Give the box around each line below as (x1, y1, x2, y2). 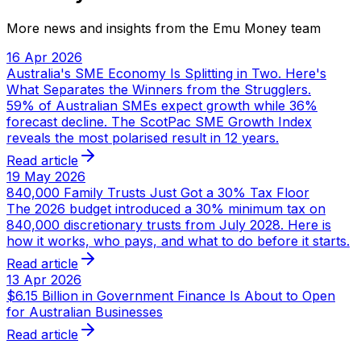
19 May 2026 (6, 168, 85, 185)
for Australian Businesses (6, 303, 163, 320)
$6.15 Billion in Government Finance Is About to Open (6, 287, 335, 304)
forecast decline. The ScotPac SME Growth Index (6, 113, 312, 130)
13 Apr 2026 (6, 271, 81, 288)
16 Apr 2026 (6, 48, 82, 65)
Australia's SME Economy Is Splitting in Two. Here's (6, 64, 326, 81)
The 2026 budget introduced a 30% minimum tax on (6, 200, 326, 217)
